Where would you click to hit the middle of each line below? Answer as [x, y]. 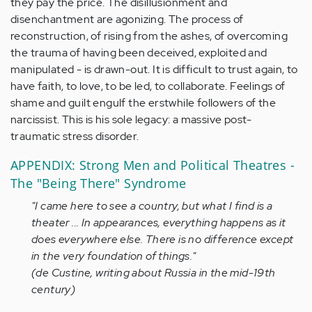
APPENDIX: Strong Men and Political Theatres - [153, 165]
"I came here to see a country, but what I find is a [152, 206]
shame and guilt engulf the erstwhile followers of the [143, 103]
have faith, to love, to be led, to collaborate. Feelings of [148, 86]
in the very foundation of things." [114, 256]
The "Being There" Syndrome [99, 183]
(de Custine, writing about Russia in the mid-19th [154, 273]
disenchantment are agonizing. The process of [127, 19]
